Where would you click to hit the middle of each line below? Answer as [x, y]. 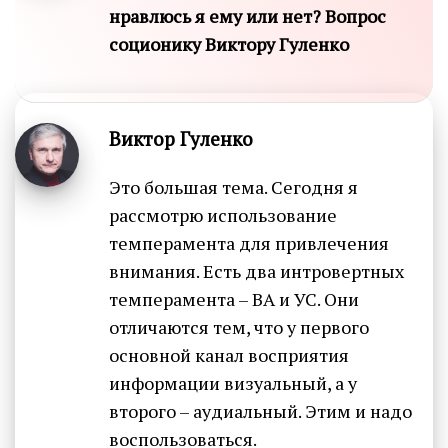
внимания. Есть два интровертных [256, 270]
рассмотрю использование [223, 214]
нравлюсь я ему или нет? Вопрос [247, 16]
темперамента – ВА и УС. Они [234, 298]
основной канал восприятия [229, 354]
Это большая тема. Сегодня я [233, 186]
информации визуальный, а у [233, 382]
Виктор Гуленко [181, 139]
